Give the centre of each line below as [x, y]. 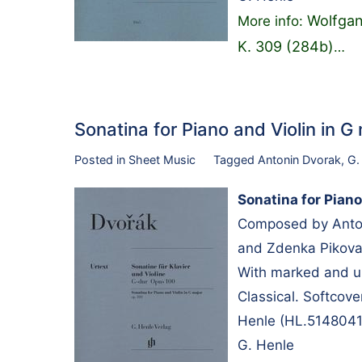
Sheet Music [162, 159]
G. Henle [266, 345]
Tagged [235, 159]
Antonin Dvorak [299, 159]
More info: [272, 21]
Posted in [101, 159]
